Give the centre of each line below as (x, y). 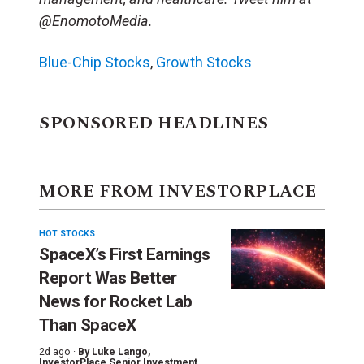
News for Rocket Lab (116, 301)
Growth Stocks (204, 62)
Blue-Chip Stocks (95, 62)
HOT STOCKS (67, 233)
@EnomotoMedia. (96, 20)
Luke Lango (120, 351)
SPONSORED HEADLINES (154, 123)
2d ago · (57, 351)
